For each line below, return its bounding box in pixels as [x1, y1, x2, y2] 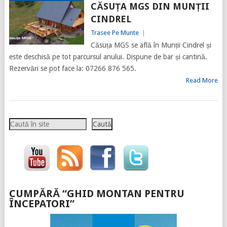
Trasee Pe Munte [90, 29, 139, 37]
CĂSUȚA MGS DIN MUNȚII [90, 1, 209, 12]
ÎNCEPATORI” [9, 198, 74, 210]
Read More [186, 77, 218, 85]
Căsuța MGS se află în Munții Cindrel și [90, 41, 211, 50]
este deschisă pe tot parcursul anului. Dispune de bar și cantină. [9, 53, 207, 61]
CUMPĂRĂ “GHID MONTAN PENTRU [9, 187, 184, 200]
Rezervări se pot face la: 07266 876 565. [9, 64, 136, 73]
